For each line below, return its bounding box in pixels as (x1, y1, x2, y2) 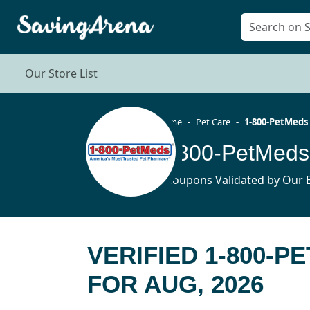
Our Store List (25, 66, 98, 82)
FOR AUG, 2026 (87, 271, 264, 298)
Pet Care (195, 115, 230, 128)
